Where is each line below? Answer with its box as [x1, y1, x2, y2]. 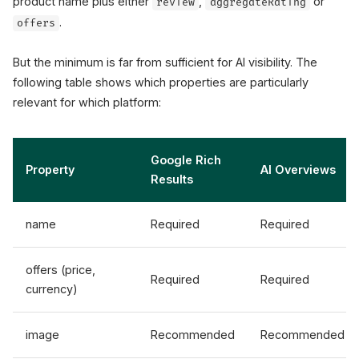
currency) [26, 282, 78, 296]
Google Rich [151, 153, 221, 167]
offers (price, [26, 263, 95, 276]
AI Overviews [260, 163, 336, 176]
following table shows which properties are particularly [13, 75, 309, 89]
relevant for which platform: [13, 95, 161, 109]
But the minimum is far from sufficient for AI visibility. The [13, 55, 317, 69]
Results [151, 172, 193, 186]
